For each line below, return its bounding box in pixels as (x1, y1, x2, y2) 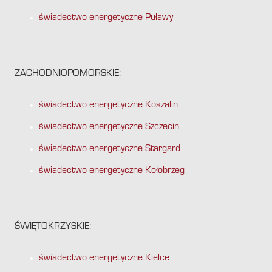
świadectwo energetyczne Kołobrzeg (39, 166, 185, 177)
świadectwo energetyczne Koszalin (39, 101, 178, 111)
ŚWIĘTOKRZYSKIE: (15, 222, 91, 233)
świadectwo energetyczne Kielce (39, 254, 169, 264)
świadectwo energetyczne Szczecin (39, 123, 179, 133)
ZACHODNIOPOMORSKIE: (15, 69, 121, 80)
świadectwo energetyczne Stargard (39, 144, 180, 155)
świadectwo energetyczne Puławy (39, 13, 173, 24)
